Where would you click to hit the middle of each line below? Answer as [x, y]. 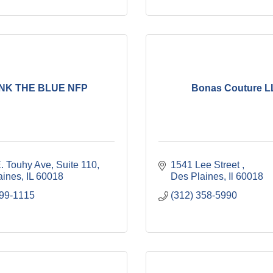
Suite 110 [76, 165]
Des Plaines [197, 176]
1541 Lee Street [206, 165]
